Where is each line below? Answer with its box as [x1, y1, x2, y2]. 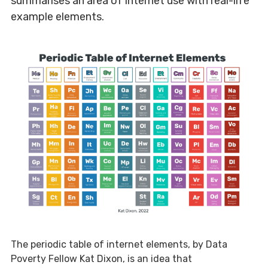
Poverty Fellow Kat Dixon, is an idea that [11, 253, 192, 265]
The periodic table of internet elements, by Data [11, 239, 227, 251]
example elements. [11, 10, 104, 23]
